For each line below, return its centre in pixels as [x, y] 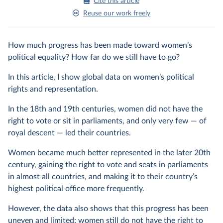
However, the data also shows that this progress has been [108, 209]
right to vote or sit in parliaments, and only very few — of [107, 121]
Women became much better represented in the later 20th [109, 153]
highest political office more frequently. [76, 189]
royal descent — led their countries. [69, 133]
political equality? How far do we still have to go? [94, 57]
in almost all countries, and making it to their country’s [103, 177]
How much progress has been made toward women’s [100, 45]
